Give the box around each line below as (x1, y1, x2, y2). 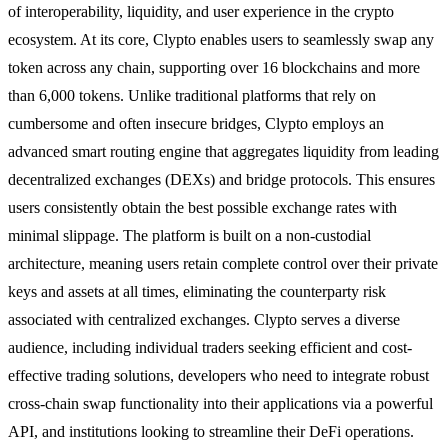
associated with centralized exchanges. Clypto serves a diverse (8, 310, 400, 328)
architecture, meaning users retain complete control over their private (8, 254, 438, 272)
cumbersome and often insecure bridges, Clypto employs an (8, 114, 384, 132)
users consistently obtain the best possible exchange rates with (8, 198, 397, 216)
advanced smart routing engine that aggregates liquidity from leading (8, 142, 439, 160)
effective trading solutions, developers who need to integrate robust (8, 366, 429, 384)
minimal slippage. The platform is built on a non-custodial (8, 226, 371, 244)
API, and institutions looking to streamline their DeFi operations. (8, 422, 414, 440)
